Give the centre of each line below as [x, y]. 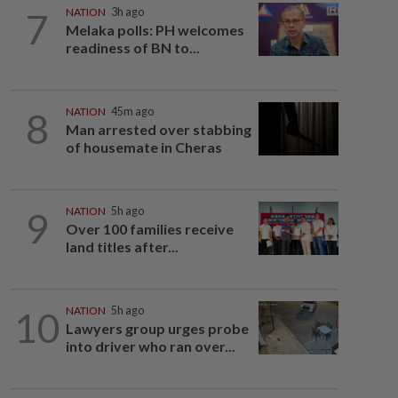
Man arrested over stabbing [158, 129]
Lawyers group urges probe [157, 328]
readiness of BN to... [132, 48]
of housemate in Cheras [143, 147]
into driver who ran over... [150, 346]
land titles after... [122, 247]
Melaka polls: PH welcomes [155, 30]
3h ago [127, 12]
